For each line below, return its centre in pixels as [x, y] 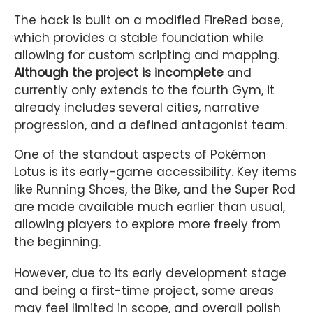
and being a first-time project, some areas [144, 291]
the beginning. [57, 242]
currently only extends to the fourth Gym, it [144, 90]
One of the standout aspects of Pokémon [140, 155]
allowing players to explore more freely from [147, 225]
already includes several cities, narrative [137, 108]
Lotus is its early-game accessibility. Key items [155, 172]
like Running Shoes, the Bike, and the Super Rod [155, 190]
